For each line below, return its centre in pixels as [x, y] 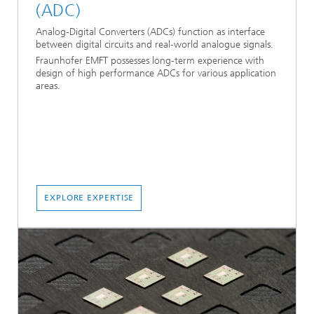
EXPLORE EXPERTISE [89, 197]
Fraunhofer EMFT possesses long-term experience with [150, 60]
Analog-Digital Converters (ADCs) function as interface [150, 32]
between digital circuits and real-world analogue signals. [155, 44]
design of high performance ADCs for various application [156, 73]
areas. [48, 86]
